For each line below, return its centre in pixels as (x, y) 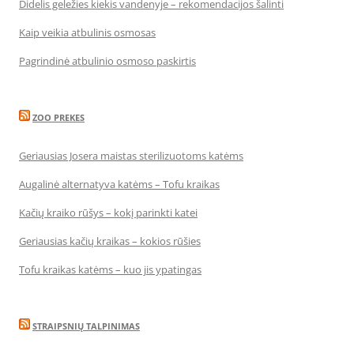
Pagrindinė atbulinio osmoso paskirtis (107, 61)
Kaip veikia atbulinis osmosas (87, 33)
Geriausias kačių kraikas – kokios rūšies (110, 241)
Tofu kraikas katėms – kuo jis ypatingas (110, 270)
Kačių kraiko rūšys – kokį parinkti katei (108, 213)
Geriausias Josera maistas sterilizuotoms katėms (131, 156)
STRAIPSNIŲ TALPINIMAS (86, 326)
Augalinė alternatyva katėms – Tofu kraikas (119, 185)
